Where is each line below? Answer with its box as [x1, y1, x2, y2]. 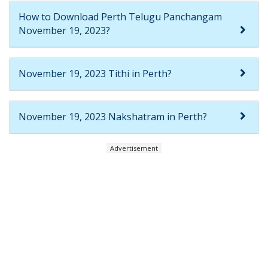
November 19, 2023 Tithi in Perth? [19, 67, 172, 81]
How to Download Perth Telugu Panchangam [19, 10, 222, 24]
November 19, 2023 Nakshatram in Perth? [19, 110, 207, 124]
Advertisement [110, 144, 158, 153]
